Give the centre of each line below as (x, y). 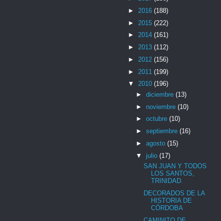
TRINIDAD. (167, 181)
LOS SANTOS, (173, 174)
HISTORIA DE (172, 200)
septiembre (163, 131)
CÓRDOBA (167, 208)
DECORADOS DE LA (174, 193)
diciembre (161, 94)
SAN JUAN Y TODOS (175, 166)
